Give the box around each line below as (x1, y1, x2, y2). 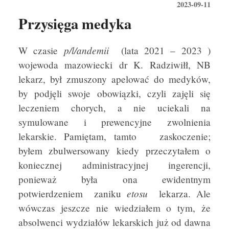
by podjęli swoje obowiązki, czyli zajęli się (18, 87, 211, 100)
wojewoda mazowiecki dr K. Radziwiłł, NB (18, 58, 211, 72)
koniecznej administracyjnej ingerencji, (18, 158, 211, 172)
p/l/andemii (63, 43, 109, 57)
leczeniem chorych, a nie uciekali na (18, 101, 211, 114)
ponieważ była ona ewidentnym (18, 173, 211, 186)
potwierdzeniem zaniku (18, 187, 127, 200)
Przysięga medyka (18, 12, 131, 34)
